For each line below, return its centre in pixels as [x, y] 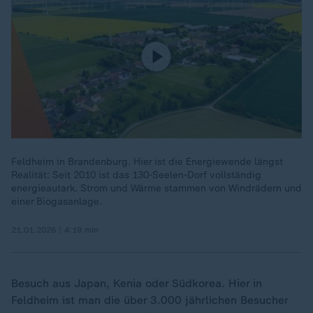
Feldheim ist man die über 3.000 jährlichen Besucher [150, 300]
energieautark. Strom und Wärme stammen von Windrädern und [156, 188]
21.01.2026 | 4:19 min [55, 230]
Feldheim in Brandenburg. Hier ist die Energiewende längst [147, 162]
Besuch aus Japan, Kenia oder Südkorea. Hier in [137, 283]
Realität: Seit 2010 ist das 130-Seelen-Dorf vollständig [136, 175]
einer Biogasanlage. [57, 202]
